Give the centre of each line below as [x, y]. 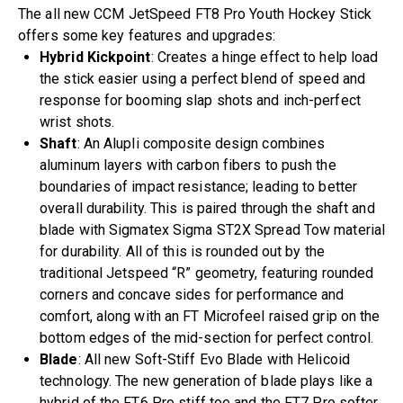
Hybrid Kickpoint [95, 58]
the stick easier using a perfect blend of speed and [203, 79]
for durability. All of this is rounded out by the [182, 252]
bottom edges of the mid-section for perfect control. [207, 338]
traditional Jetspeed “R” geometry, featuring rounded [207, 273]
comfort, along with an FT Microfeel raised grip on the [210, 317]
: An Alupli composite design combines [201, 144]
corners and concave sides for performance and [192, 295]
